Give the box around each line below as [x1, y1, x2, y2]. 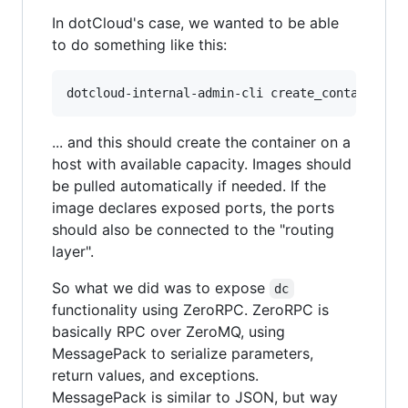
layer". [52, 242, 94, 260]
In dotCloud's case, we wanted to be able [52, 14, 339, 32]
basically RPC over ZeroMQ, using [52, 322, 285, 341]
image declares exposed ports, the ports [52, 199, 334, 217]
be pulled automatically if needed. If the [52, 177, 326, 195]
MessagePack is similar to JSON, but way [52, 388, 338, 406]
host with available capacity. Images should [52, 155, 352, 173]
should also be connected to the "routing [52, 220, 334, 239]
